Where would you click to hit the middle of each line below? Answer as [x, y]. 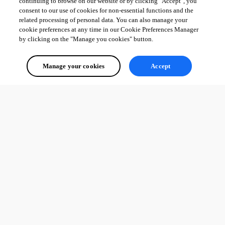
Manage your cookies [74, 66]
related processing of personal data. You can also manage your [103, 20]
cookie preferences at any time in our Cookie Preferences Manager [109, 29]
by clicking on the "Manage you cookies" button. [86, 39]
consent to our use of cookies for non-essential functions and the [106, 10]
